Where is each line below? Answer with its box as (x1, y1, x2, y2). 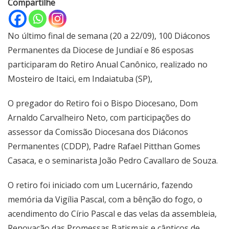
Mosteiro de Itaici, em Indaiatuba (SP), (8, 73, 154, 84)
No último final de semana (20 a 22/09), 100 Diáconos (8, 30, 210, 41)
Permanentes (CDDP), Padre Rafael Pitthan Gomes (8, 140, 200, 152)
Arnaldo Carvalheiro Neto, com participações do (8, 111, 191, 123)
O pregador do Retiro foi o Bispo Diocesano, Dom (8, 97, 198, 109)
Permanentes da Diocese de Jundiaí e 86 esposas (8, 44, 194, 56)
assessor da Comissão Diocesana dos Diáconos (8, 126, 188, 138)
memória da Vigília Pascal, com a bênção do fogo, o (8, 193, 202, 205)
